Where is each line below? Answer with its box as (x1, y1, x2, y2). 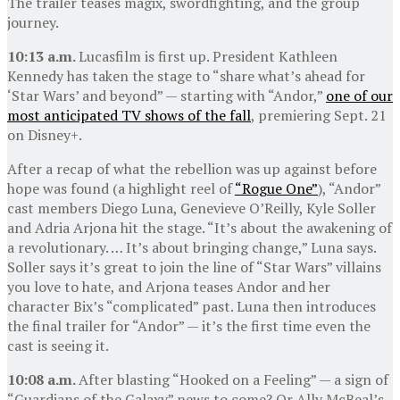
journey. (7, 12, 59, 32)
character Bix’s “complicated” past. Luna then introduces (7, 296, 376, 316)
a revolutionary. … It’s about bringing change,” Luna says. (7, 237, 376, 257)
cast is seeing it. (7, 335, 109, 355)
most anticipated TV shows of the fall (7, 104, 251, 125)
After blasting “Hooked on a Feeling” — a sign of (79, 369, 388, 389)
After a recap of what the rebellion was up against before (7, 158, 377, 179)
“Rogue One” (235, 178, 318, 198)
